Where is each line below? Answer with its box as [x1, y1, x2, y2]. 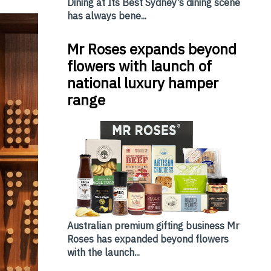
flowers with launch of [67, 56, 212, 76]
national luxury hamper [67, 73, 218, 93]
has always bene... [67, 9, 146, 22]
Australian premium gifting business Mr [67, 220, 239, 232]
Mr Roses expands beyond [67, 39, 237, 59]
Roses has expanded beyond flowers [67, 233, 229, 246]
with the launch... [67, 246, 140, 259]
